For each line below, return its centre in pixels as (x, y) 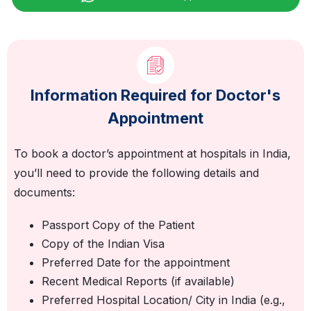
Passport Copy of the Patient (118, 225)
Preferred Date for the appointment (136, 263)
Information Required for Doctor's (155, 95)
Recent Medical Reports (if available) (138, 281)
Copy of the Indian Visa (103, 244)
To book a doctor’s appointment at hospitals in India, (152, 154)
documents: (44, 193)
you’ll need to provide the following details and (136, 173)
